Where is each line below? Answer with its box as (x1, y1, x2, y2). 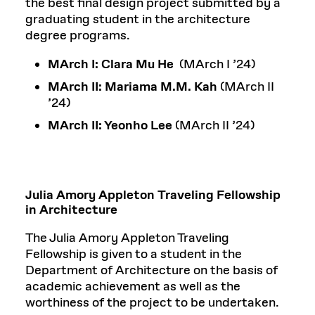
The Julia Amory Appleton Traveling (25, 229, 229, 247)
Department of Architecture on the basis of (25, 262, 278, 279)
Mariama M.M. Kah (105, 78, 217, 96)
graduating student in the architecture (25, 11, 250, 28)
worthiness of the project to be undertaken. (25, 294, 279, 311)
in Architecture (25, 201, 117, 219)
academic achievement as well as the (25, 278, 240, 295)
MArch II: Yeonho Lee (48, 117, 175, 134)
